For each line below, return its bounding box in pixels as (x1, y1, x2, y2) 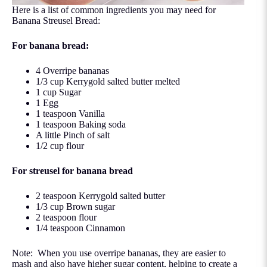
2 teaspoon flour (36, 212, 97, 222)
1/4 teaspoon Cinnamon (36, 222, 125, 233)
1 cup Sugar (36, 86, 81, 97)
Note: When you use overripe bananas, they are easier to (12, 247, 226, 258)
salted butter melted (105, 76, 180, 86)
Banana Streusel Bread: (12, 15, 100, 26)
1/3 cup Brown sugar (36, 201, 115, 212)
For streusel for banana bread (12, 165, 133, 176)
